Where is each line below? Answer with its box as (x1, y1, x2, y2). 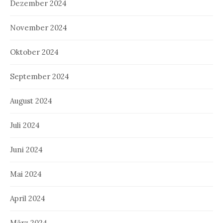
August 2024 (10, 96, 52, 106)
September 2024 (10, 71, 69, 81)
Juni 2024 (10, 144, 43, 154)
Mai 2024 (10, 169, 42, 179)
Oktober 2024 (10, 47, 59, 57)
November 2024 (10, 22, 67, 32)
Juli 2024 (10, 120, 40, 130)
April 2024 (10, 193, 45, 203)
